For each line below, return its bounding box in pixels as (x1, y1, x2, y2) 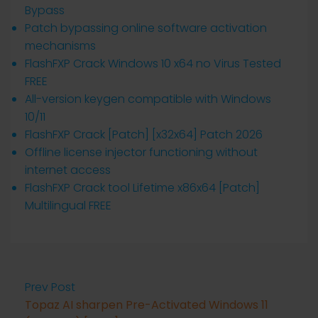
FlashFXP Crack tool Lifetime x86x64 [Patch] (25, 180, 260, 196)
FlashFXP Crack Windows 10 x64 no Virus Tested (25, 55, 281, 72)
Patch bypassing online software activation (25, 20, 267, 36)
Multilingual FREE (25, 197, 111, 214)
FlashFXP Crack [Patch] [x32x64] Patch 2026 (25, 126, 263, 143)
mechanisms (25, 38, 96, 54)
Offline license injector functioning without (25, 144, 258, 160)
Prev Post (25, 279, 75, 295)
